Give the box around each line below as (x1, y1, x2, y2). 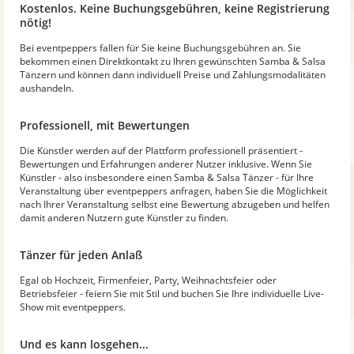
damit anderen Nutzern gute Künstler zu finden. (20, 210, 228, 224)
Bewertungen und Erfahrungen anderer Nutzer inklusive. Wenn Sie (20, 156, 312, 171)
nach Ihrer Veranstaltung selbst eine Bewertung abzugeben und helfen (20, 197, 330, 211)
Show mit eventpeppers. (20, 299, 126, 314)
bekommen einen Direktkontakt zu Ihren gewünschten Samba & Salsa (20, 54, 326, 68)
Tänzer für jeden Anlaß (20, 247, 142, 262)
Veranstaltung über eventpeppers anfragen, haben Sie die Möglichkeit (20, 183, 327, 198)
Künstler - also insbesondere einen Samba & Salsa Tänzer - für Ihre (20, 170, 314, 184)
